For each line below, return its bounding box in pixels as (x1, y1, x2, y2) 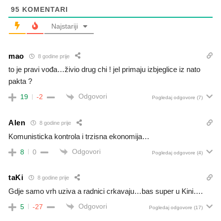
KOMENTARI (20, 5, 68, 14)
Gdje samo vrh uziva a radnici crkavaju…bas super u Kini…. (8, 186, 203, 195)
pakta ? (8, 77, 32, 86)
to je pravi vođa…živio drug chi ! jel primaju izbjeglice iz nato (8, 65, 200, 74)
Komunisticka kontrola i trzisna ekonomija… (8, 132, 149, 141)
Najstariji (51, 22, 78, 31)
